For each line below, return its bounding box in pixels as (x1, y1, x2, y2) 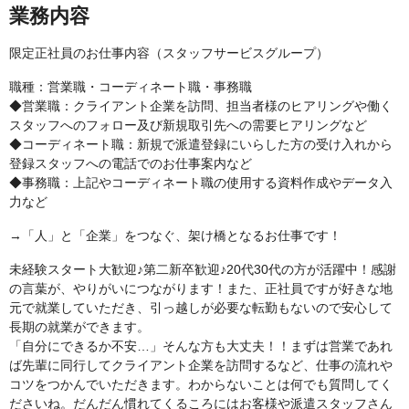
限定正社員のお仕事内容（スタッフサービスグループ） (9, 46, 329, 60)
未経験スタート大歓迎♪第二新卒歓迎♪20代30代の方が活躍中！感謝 (9, 262, 396, 277)
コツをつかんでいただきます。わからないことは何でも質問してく (9, 377, 393, 392)
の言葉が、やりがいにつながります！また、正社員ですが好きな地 (9, 281, 393, 296)
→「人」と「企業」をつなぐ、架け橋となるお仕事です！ (9, 228, 341, 243)
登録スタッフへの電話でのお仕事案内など (9, 156, 252, 171)
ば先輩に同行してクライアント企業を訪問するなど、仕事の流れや (9, 358, 393, 372)
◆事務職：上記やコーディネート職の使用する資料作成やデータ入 (9, 175, 393, 190)
